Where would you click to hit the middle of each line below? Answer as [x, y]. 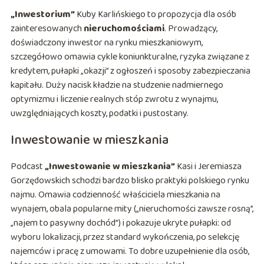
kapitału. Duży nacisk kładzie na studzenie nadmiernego [117, 85]
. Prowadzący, [191, 29]
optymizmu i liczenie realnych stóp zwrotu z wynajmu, [114, 100]
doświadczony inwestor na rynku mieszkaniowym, [106, 43]
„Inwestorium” [42, 15]
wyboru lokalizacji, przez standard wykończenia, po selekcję [125, 237]
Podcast [27, 167]
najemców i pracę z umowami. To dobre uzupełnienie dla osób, [130, 252]
